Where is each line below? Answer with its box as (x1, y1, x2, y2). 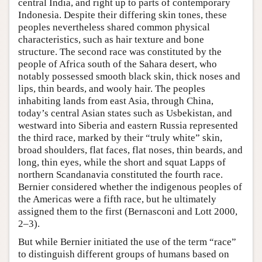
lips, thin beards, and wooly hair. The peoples (18, 82, 205, 94)
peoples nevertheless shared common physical (18, 21, 210, 33)
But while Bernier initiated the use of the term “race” (18, 236, 236, 247)
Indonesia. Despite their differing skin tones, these (18, 9, 227, 20)
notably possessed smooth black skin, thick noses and (18, 70, 240, 82)
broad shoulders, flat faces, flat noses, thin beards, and (18, 144, 243, 156)
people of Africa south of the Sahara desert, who (18, 58, 217, 70)
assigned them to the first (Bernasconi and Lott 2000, (18, 205, 237, 217)
